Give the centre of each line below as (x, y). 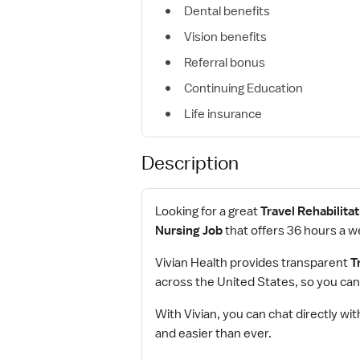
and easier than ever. (213, 333)
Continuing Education (243, 88)
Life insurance (223, 114)
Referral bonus (225, 63)
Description (190, 162)
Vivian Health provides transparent (253, 263)
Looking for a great (208, 211)
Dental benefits (227, 11)
